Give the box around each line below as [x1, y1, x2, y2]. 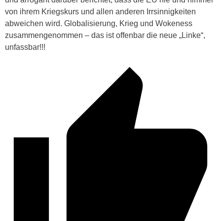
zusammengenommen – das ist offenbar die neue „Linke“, [5, 31, 205, 40]
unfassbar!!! [5, 43, 45, 52]
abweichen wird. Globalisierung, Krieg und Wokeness [5, 19, 192, 28]
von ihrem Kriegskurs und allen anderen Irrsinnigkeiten [5, 7, 196, 16]
